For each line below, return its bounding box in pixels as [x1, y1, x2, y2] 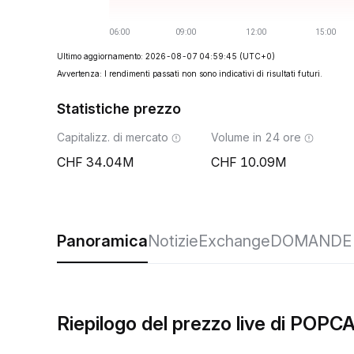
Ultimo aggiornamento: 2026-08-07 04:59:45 [57, 51, 237, 61]
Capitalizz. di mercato [57, 130, 168, 144]
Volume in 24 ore [211, 130, 301, 144]
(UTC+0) [239, 51, 275, 61]
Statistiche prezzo [57, 100, 181, 117]
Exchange [198, 232, 270, 250]
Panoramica [57, 232, 148, 250]
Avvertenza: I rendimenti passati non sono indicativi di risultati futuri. [57, 69, 322, 78]
